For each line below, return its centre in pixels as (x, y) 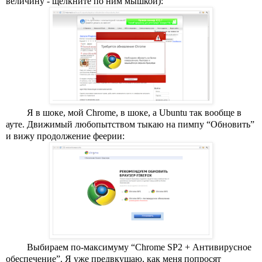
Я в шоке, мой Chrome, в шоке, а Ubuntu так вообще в (134, 112)
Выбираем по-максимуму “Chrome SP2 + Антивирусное (139, 247)
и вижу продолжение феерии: (65, 136)
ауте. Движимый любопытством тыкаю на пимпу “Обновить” (130, 124)
